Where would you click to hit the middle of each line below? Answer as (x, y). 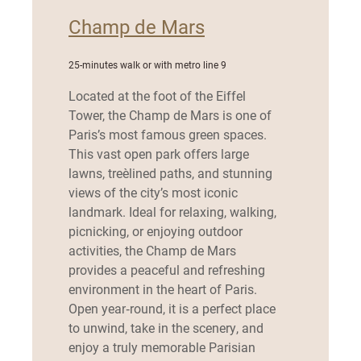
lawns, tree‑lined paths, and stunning (170, 173)
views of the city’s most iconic (153, 192)
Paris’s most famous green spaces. (168, 134)
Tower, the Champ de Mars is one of (170, 115)
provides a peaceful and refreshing (167, 270)
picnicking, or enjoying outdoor (156, 231)
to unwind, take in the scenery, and (166, 328)
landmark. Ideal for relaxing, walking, (172, 212)
